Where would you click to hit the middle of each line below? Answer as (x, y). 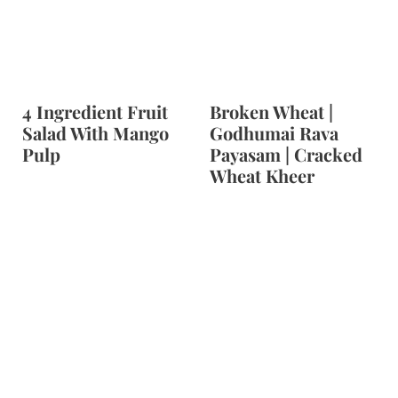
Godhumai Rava (274, 133)
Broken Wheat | (271, 112)
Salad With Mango (95, 133)
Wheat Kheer (262, 176)
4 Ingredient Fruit (95, 112)
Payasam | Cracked (286, 155)
